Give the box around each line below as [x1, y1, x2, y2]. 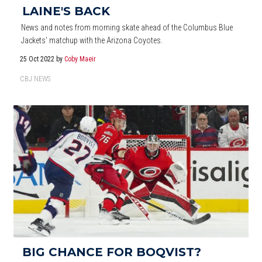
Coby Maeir [64, 54, 96, 63]
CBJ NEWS [20, 74, 50, 83]
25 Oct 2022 [20, 54, 57, 63]
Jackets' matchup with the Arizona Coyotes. [21, 35, 163, 45]
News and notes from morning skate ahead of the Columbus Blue [21, 22, 233, 32]
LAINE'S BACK [22, 4, 110, 18]
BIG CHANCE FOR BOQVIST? [22, 244, 201, 259]
